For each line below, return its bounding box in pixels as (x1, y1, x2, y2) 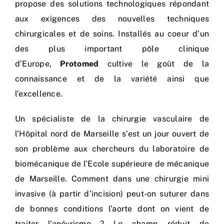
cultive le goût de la (98, 59, 209, 69)
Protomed (60, 59, 99, 69)
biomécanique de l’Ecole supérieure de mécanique (15, 159, 209, 169)
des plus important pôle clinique (15, 44, 209, 54)
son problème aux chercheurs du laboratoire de (15, 144, 209, 154)
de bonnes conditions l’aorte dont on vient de (15, 204, 209, 214)
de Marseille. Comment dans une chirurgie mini (15, 174, 209, 184)
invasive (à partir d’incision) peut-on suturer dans (15, 189, 209, 199)
